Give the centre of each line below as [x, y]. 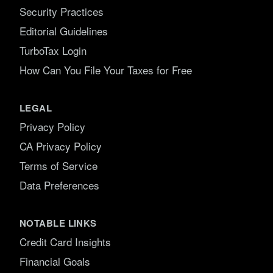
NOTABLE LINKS [58, 223]
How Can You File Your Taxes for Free [106, 70]
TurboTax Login [53, 50]
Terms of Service [58, 165]
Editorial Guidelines [64, 31]
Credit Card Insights [65, 242]
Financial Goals [55, 261]
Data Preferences [59, 185]
